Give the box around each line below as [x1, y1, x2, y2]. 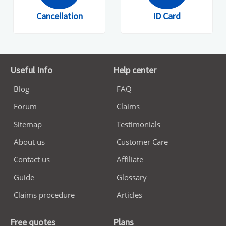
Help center [113, 64, 156, 76]
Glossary [117, 172, 147, 182]
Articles [117, 189, 142, 200]
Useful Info [10, 64, 53, 76]
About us [14, 136, 45, 147]
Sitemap [14, 119, 42, 129]
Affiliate [117, 154, 143, 164]
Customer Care [117, 136, 168, 147]
